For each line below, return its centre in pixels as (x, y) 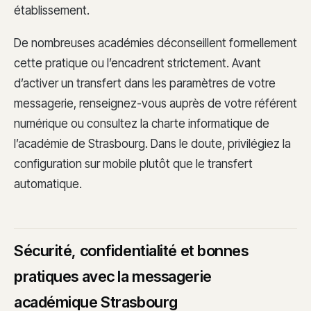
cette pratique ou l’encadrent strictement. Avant (137, 64)
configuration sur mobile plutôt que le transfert (133, 164)
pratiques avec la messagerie (113, 276)
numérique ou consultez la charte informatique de (142, 124)
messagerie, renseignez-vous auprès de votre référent (155, 104)
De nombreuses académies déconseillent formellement (155, 43)
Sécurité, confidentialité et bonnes (131, 250)
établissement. (52, 10)
